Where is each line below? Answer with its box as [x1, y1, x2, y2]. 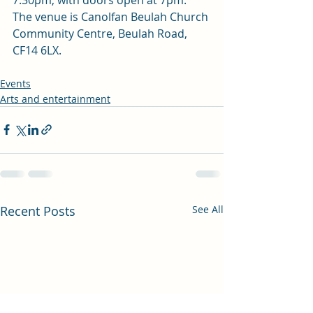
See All [192, 202, 224, 216]
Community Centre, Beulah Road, [13, 25, 190, 41]
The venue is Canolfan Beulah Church [13, 8, 211, 24]
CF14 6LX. [13, 42, 61, 58]
